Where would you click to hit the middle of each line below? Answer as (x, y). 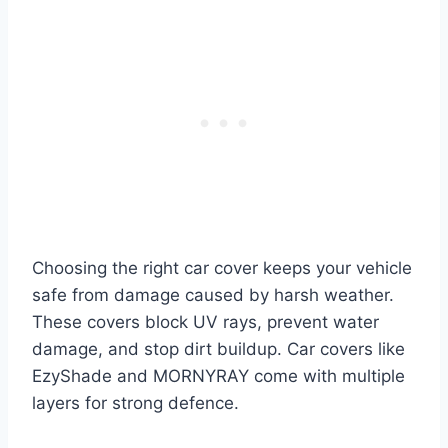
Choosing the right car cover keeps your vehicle (222, 267)
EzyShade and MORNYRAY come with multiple (218, 375)
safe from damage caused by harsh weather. (213, 294)
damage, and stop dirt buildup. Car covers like (218, 348)
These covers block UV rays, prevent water (205, 321)
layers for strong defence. (135, 402)
